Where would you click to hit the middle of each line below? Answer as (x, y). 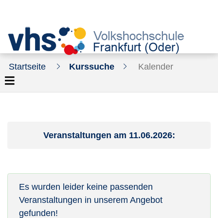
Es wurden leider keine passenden (86, 187)
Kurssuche (92, 66)
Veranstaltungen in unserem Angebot (91, 200)
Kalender (156, 66)
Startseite (27, 66)
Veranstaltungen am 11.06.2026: (109, 135)
